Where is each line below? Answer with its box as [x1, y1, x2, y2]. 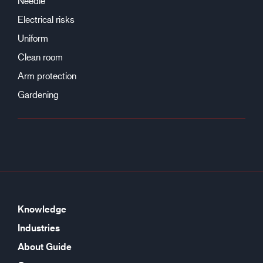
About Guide [18, 241, 72, 252]
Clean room [18, 51, 63, 62]
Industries [18, 222, 60, 234]
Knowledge [18, 203, 66, 215]
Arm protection [18, 70, 76, 81]
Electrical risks [18, 14, 75, 25]
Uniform [18, 32, 48, 43]
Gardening [18, 89, 59, 100]
